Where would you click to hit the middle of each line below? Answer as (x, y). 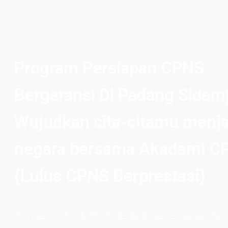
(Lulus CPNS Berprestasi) (110, 176)
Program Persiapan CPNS (109, 68)
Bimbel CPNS (46, 216)
